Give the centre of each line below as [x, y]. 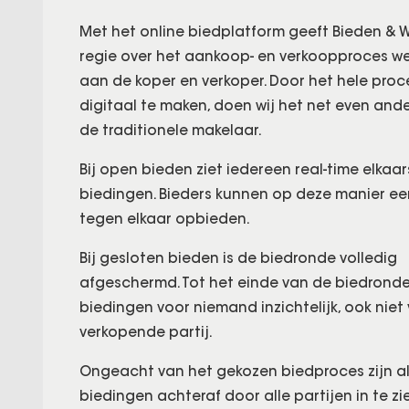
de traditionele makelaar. [171, 130]
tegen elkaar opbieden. [165, 218]
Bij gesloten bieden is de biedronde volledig [238, 257]
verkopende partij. [146, 331]
